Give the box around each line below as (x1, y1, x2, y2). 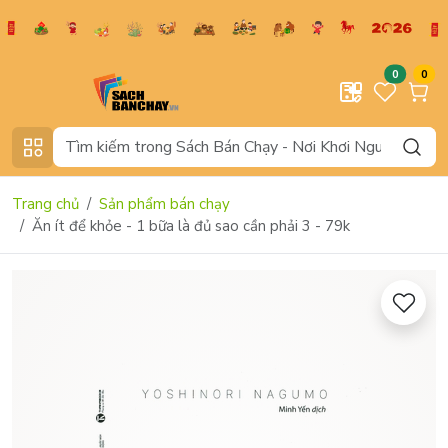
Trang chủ (12, 193, 79, 214)
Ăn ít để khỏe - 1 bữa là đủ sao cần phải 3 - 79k (32, 215, 350, 236)
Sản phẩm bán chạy (99, 193, 230, 214)
